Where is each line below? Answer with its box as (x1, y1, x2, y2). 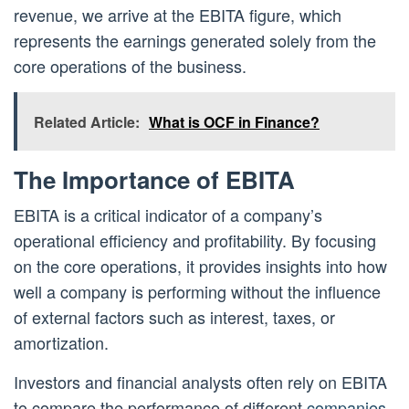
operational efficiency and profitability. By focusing (14, 228, 376, 253)
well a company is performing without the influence (14, 279, 381, 304)
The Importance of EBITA (14, 163, 295, 197)
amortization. (14, 330, 109, 355)
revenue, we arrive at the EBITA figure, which (14, 3, 341, 27)
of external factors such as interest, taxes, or (14, 305, 335, 330)
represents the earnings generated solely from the (14, 28, 376, 53)
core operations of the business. (14, 54, 246, 79)
